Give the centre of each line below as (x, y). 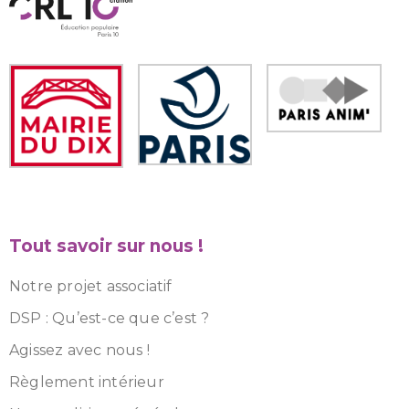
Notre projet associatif (91, 286)
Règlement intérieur (87, 382)
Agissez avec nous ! (79, 350)
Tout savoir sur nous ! (106, 246)
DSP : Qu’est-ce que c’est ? (110, 318)
